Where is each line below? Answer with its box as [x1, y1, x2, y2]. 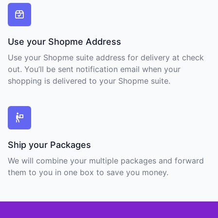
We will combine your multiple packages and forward [8, 156, 204, 165]
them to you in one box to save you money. [8, 167, 168, 177]
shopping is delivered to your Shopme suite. [8, 76, 170, 86]
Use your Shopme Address [8, 36, 121, 47]
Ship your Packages [8, 140, 91, 150]
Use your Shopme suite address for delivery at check [8, 53, 204, 62]
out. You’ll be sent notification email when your [8, 64, 181, 74]
